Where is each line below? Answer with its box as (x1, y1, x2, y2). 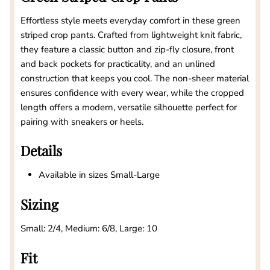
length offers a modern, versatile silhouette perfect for (20, 101, 237, 113)
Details (20, 141, 66, 160)
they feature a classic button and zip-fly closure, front (20, 43, 234, 55)
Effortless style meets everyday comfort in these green (20, 14, 240, 27)
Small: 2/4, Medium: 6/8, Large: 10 (20, 222, 157, 235)
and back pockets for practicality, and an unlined (20, 57, 215, 70)
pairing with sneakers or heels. (20, 115, 143, 128)
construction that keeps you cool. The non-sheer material (20, 72, 249, 84)
